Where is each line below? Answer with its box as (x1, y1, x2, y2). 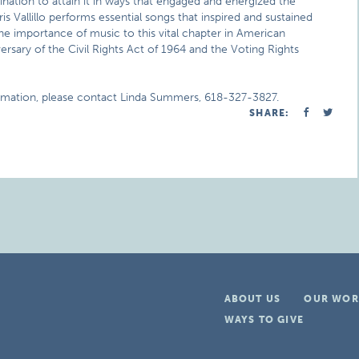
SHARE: (249, 107, 290, 119)
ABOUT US (224, 293, 281, 305)
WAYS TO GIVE (224, 314, 304, 325)
